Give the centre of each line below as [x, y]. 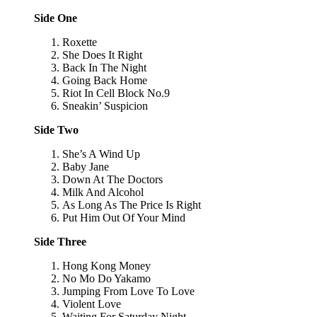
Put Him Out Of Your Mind [124, 217]
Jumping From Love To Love [128, 291]
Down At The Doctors [113, 179]
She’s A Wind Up [101, 154]
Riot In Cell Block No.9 [116, 93]
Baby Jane [86, 166]
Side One [56, 18]
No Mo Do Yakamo [106, 278]
